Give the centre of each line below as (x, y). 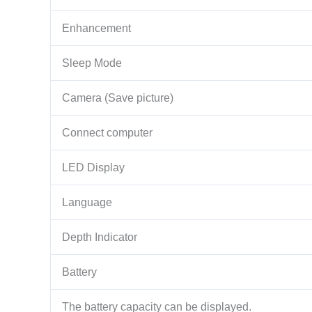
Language (87, 202)
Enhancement (96, 28)
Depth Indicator (100, 237)
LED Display (93, 167)
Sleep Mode (92, 63)
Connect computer (107, 132)
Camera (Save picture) (118, 97)
